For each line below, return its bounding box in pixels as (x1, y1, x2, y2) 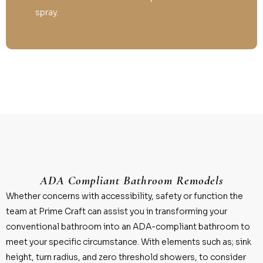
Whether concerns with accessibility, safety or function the (6, 190, 243, 201)
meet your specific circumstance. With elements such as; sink (6, 236, 251, 247)
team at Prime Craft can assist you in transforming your (6, 205, 227, 217)
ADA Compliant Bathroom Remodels (39, 173, 224, 188)
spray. (35, 6, 58, 18)
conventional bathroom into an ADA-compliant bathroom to (6, 221, 250, 232)
